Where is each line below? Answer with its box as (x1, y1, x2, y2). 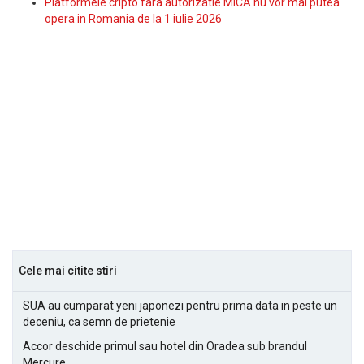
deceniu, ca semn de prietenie (23, 315, 175, 328)
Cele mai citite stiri (19, 264, 117, 277)
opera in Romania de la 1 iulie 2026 (45, 12, 222, 25)
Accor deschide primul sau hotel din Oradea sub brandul (23, 340, 307, 353)
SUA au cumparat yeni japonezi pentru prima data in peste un (23, 299, 337, 312)
